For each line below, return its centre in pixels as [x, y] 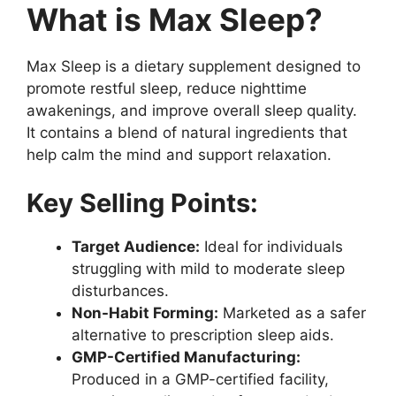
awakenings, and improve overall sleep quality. [192, 110]
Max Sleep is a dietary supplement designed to [194, 66]
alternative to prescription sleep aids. [203, 335]
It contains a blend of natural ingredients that [187, 132]
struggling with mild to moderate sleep [208, 269]
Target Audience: [136, 247]
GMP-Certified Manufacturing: [186, 358]
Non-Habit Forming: [145, 313]
